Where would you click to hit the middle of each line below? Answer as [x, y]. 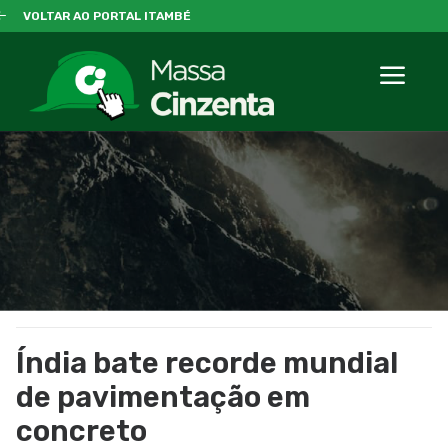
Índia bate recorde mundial [207, 363]
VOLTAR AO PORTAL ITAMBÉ [106, 16]
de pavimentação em [163, 397]
